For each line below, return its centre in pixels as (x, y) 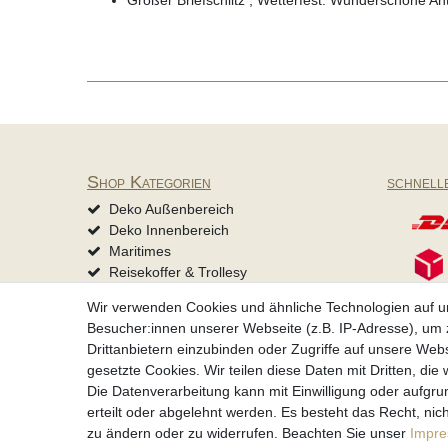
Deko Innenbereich (168, 230)
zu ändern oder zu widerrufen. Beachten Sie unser (248, 433)
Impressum (319, 389)
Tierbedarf (141, 314)
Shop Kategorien (149, 182)
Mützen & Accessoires (178, 293)
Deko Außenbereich (171, 209)
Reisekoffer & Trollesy (177, 272)
